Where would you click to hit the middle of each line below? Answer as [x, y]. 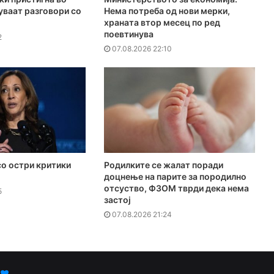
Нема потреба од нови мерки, [167, 10]
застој [117, 199]
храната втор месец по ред [162, 22]
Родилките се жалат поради [163, 165]
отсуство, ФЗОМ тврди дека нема [176, 188]
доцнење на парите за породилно [175, 176]
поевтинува [128, 34]
